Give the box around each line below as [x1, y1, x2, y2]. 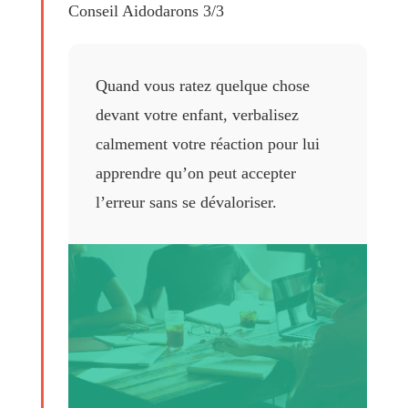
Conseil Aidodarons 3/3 [68, 2, 224, 20]
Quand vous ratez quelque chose [96, 76, 310, 95]
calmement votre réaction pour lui [96, 135, 320, 153]
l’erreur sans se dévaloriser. [96, 193, 277, 211]
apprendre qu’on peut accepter [96, 164, 296, 182]
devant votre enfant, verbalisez [96, 106, 299, 124]
